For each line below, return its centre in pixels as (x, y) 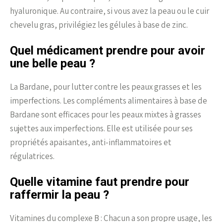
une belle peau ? (53, 63)
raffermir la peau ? (59, 194)
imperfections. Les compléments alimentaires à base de (109, 100)
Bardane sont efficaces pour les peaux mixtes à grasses (106, 114)
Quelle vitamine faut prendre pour (100, 182)
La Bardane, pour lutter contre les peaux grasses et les (106, 86)
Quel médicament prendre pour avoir (108, 50)
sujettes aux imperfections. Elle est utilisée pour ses (101, 128)
